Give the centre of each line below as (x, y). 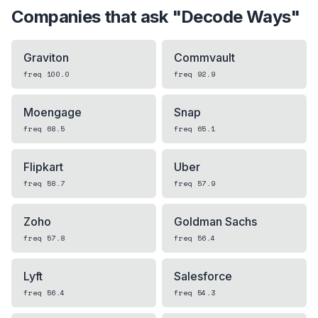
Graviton (46, 57)
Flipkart (43, 167)
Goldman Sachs (215, 221)
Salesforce (203, 276)
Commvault (204, 57)
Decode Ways (236, 17)
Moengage (53, 112)
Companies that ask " (96, 17)
